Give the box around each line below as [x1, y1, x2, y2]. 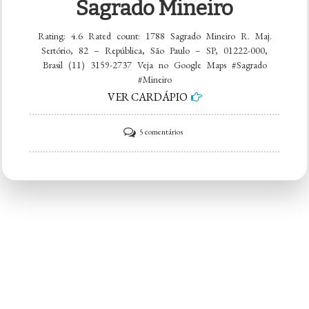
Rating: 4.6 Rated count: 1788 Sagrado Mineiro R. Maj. [37, 30, 272, 43]
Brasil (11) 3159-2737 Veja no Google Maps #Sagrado [42, 59, 267, 72]
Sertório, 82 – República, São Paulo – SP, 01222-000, [41, 44, 268, 57]
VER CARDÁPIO [107, 90, 188, 105]
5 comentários [139, 126, 183, 138]
